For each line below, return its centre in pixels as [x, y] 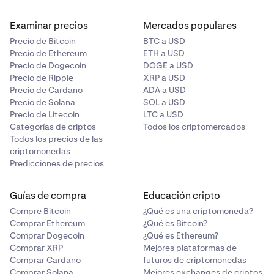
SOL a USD [164, 102]
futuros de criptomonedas [195, 260]
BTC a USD [164, 41]
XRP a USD [164, 78]
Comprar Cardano [45, 260]
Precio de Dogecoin [48, 65]
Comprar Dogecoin [47, 235]
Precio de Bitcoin [43, 41]
